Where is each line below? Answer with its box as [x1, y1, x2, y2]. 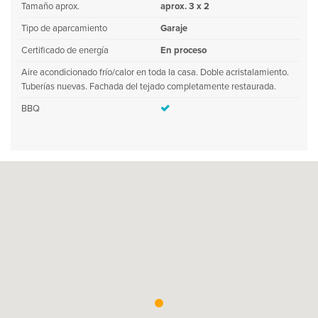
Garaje [160, 23, 187, 34]
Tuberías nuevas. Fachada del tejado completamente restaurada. [21, 81, 276, 92]
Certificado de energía [21, 45, 109, 56]
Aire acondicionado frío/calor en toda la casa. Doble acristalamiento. [21, 67, 289, 78]
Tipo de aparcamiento [21, 23, 107, 34]
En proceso [160, 45, 207, 56]
